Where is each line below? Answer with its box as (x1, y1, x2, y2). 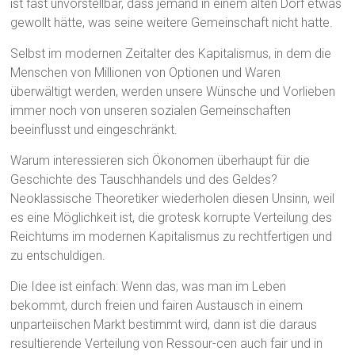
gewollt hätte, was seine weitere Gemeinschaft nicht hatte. (10, 15, 334, 31)
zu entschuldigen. (10, 248, 106, 264)
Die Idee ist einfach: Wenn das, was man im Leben (10, 279, 287, 295)
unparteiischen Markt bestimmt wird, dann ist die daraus (10, 317, 318, 333)
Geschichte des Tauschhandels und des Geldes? (10, 172, 278, 188)
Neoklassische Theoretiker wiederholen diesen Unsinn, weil (10, 191, 335, 207)
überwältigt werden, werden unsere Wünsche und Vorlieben (10, 84, 336, 100)
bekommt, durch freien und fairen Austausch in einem (10, 298, 303, 314)
